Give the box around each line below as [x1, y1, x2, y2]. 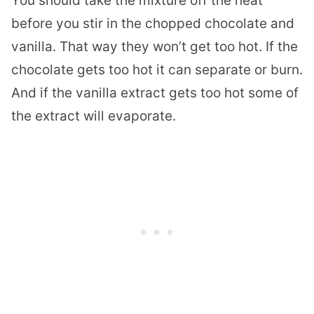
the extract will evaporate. [11, 107, 179, 124]
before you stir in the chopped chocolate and [11, 15, 294, 32]
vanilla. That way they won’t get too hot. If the [11, 38, 298, 55]
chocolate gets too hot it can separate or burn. [11, 61, 303, 78]
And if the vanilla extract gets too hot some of [11, 84, 299, 101]
